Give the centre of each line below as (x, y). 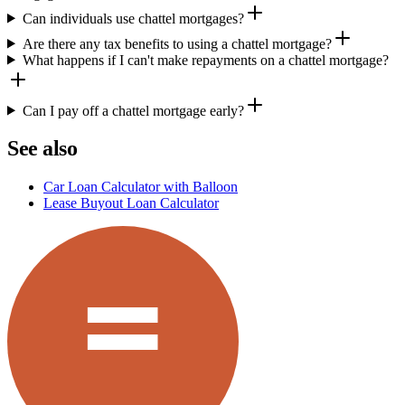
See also (42, 149)
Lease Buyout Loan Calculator (131, 203)
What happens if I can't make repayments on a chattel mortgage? (205, 60)
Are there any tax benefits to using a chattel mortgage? (177, 43)
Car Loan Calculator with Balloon (141, 187)
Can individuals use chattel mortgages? (133, 18)
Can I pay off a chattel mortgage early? (133, 110)
